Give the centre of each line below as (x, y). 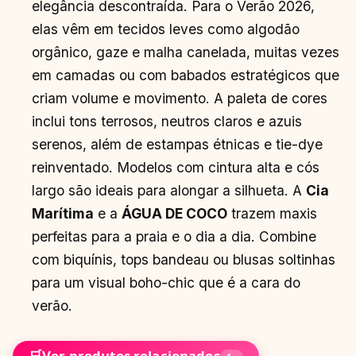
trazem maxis (273, 213)
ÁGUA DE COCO (175, 213)
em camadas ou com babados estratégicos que (186, 75)
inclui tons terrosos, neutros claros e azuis (167, 121)
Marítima (63, 213)
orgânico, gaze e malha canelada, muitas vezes (186, 52)
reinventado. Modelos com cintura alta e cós (176, 167)
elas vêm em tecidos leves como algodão (166, 29)
